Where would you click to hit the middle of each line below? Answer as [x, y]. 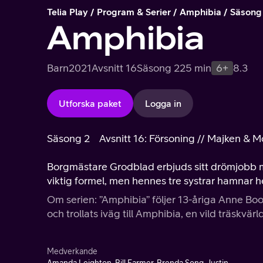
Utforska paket [90, 103]
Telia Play [68, 12]
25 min [195, 68]
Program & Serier [134, 12]
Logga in [163, 103]
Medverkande [72, 251]
